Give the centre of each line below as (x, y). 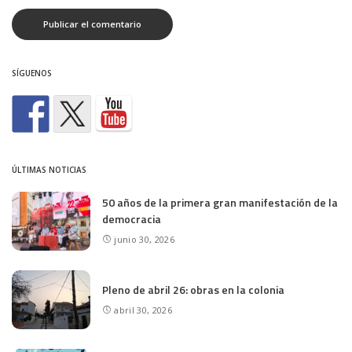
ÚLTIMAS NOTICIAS (49, 169)
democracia (132, 219)
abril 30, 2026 (143, 310)
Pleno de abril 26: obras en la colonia (193, 289)
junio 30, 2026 (144, 239)
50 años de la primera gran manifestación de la (220, 203)
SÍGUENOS (32, 73)
